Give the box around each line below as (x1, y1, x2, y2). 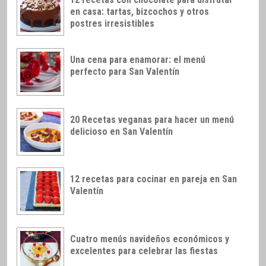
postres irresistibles (70, 18, 154, 30)
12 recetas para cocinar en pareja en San (70, 173, 237, 185)
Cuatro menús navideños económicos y (70, 233, 229, 245)
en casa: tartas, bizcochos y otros (70, 6, 209, 18)
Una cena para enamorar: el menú (70, 53, 205, 65)
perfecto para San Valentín (70, 65, 179, 77)
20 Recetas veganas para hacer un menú (70, 113, 234, 125)
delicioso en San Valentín (70, 125, 173, 137)
